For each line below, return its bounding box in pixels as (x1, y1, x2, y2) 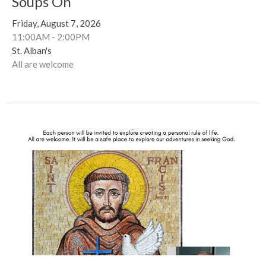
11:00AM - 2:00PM (12, 31, 90, 43)
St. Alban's (12, 45, 52, 56)
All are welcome (12, 59, 74, 70)
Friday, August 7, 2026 (12, 18, 101, 29)
